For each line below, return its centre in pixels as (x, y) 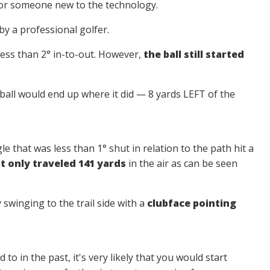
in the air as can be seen (181, 163)
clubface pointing (191, 203)
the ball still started (193, 54)
